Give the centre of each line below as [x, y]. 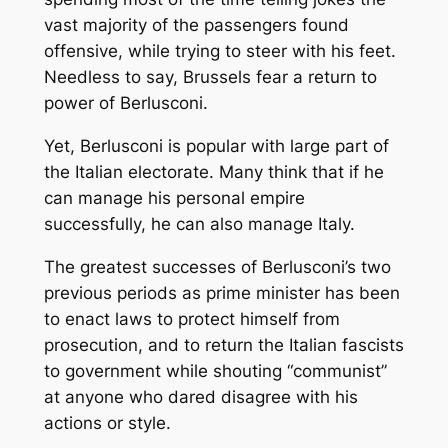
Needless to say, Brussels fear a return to [210, 77]
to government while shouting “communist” [215, 370]
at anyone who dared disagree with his [200, 396]
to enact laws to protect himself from [191, 318]
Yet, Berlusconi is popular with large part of [216, 146]
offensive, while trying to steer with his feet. [219, 51]
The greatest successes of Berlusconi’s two [217, 266]
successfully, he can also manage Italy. [199, 224]
